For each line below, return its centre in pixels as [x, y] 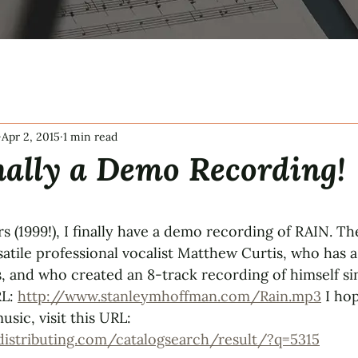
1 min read [90, 136]
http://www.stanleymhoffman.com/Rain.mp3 [169, 296]
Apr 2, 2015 [31, 136]
